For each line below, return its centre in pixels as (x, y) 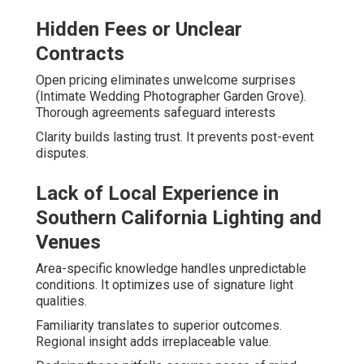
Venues (68, 243)
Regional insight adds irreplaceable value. (154, 342)
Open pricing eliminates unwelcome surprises (166, 80)
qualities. (61, 301)
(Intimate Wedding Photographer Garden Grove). (171, 97)
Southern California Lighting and (179, 218)
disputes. (62, 154)
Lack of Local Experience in (157, 194)
